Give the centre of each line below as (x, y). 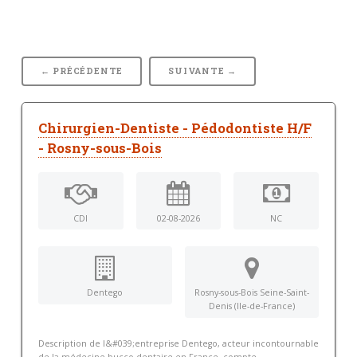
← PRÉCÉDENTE (82, 71)
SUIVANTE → (203, 71)
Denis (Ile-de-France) (252, 306)
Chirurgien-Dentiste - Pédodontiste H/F (175, 128)
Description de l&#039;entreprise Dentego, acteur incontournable (178, 344)
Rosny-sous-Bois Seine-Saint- (252, 293)
